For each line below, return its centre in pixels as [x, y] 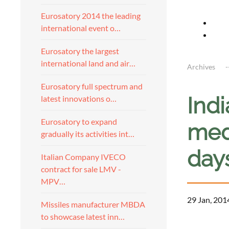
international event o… [81, 28]
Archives [201, 66]
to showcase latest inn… [83, 216]
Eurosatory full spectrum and [92, 86]
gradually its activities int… [88, 134]
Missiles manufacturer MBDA [93, 204]
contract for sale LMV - [81, 169]
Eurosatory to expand [79, 121]
